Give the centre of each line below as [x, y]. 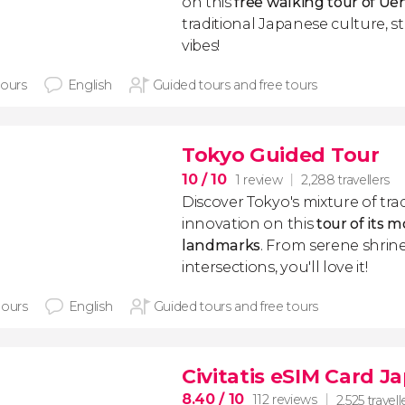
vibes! [201, 46]
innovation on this [248, 224]
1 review [259, 179]
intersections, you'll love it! [275, 267]
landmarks [221, 245]
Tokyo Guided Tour [281, 155]
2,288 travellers [346, 180]
